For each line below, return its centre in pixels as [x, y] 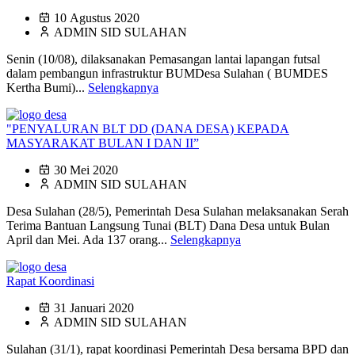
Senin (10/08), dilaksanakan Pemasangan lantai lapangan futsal [163, 59]
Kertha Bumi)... [47, 88]
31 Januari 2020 [94, 308]
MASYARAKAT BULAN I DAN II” [103, 143]
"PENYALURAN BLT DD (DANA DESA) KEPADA [148, 129]
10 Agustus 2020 [97, 18]
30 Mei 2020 [86, 170]
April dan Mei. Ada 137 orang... [88, 240]
